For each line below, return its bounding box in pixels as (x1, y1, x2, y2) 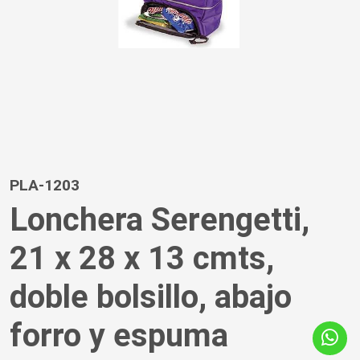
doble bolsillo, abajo (10, 278, 292, 317)
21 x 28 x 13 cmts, (10, 239, 274, 278)
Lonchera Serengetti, (10, 201, 309, 239)
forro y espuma (10, 317, 228, 355)
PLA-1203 (10, 176, 80, 195)
